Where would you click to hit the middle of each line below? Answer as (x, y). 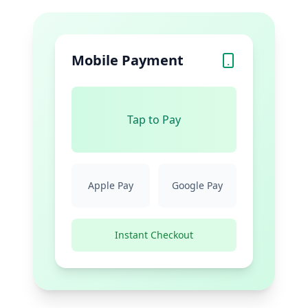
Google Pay (197, 185)
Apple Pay (111, 185)
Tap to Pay (154, 120)
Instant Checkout (154, 235)
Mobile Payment (128, 60)
